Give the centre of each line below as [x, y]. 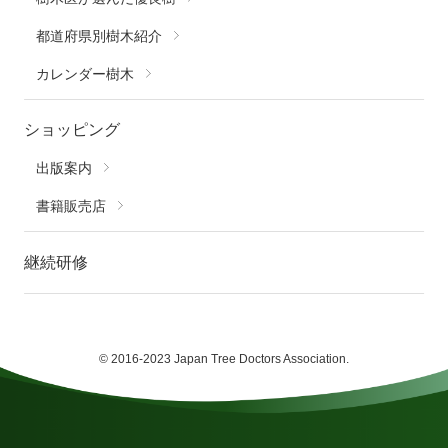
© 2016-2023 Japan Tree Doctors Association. [224, 358]
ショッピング [71, 130]
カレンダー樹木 [84, 73]
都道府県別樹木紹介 [98, 35]
